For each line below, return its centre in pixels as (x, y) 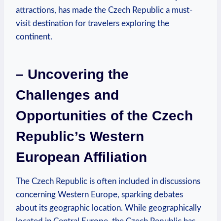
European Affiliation (81, 157)
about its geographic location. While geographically (109, 208)
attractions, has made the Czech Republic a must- (104, 10)
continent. (34, 37)
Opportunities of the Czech (104, 115)
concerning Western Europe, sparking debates (99, 194)
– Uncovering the (72, 74)
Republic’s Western (80, 136)
